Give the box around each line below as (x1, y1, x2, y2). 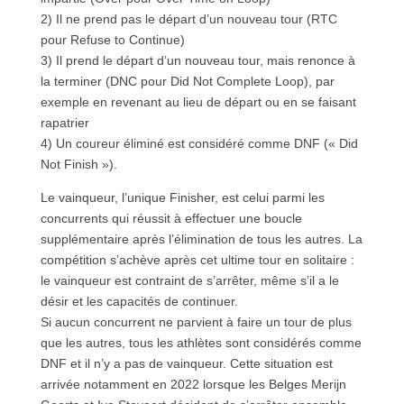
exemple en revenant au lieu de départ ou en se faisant (40, 94, 356, 109)
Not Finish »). (40, 156, 117, 171)
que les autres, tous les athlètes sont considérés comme (40, 335, 362, 350)
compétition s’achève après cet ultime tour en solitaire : (40, 252, 354, 267)
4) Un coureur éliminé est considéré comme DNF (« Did (40, 135, 358, 151)
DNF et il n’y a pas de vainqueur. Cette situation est (40, 355, 333, 371)
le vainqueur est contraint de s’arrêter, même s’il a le (40, 272, 339, 288)
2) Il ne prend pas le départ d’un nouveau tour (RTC (40, 11, 337, 26)
